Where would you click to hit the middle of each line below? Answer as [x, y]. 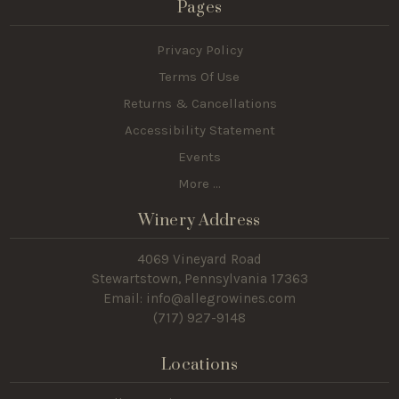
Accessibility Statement [199, 130]
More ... [199, 184]
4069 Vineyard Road [199, 260]
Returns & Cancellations [199, 104]
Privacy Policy [199, 50]
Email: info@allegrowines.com [199, 299]
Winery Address [199, 220]
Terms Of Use [199, 77]
